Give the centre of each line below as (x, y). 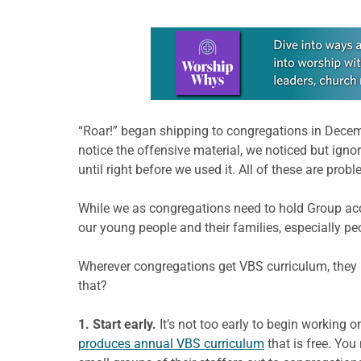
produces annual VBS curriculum (171, 343)
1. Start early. (117, 324)
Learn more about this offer (228, 36)
